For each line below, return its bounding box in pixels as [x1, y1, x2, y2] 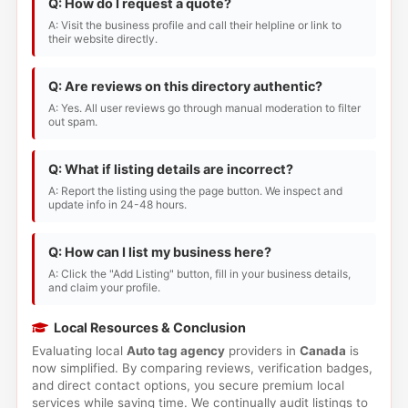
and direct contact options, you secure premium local [31, 378, 344, 393]
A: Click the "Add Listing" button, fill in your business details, [47, 267, 351, 280]
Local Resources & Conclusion [53, 320, 246, 335]
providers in [224, 343, 300, 358]
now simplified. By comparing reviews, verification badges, [31, 361, 372, 375]
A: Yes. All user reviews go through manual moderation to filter [47, 101, 361, 115]
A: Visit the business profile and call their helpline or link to [47, 18, 342, 32]
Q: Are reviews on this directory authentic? [47, 78, 322, 94]
